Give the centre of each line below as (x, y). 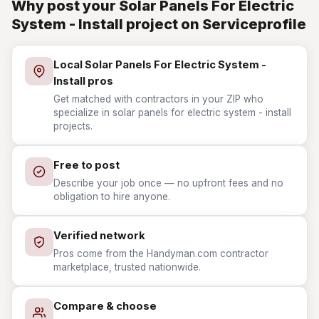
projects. (73, 126)
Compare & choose (105, 306)
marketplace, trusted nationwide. (127, 267)
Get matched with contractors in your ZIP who (158, 99)
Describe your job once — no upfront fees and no (168, 183)
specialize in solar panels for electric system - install (172, 113)
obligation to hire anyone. (112, 197)
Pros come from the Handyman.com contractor (161, 253)
